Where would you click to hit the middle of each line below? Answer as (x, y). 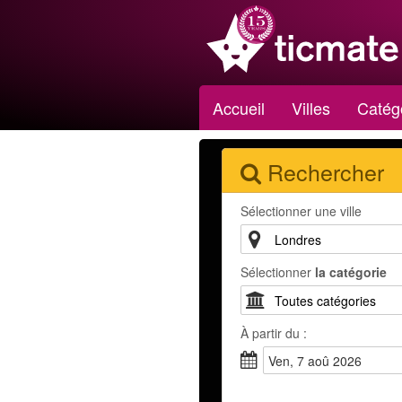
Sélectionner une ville (301, 211)
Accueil (239, 108)
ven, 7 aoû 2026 (319, 361)
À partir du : (274, 333)
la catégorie (351, 272)
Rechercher (326, 171)
